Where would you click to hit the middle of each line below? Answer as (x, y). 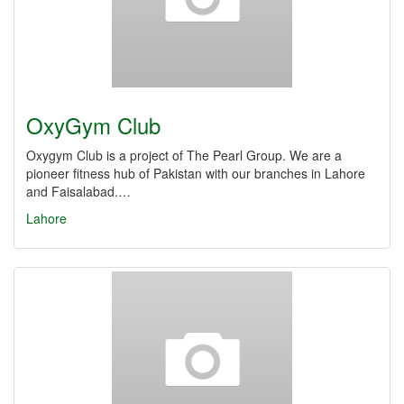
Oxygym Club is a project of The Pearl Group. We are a (184, 155)
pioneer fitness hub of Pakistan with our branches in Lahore (196, 173)
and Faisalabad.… (78, 191)
